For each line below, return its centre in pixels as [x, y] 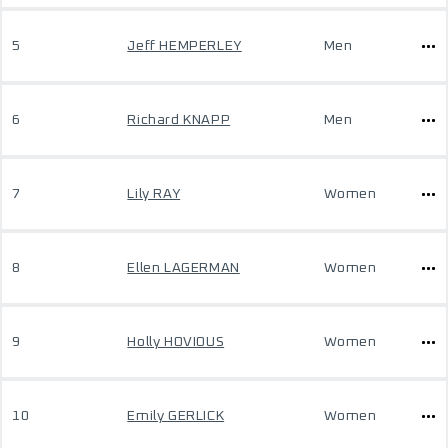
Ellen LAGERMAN [183, 268]
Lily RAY [154, 194]
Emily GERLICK [176, 416]
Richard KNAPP [179, 120]
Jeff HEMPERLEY [184, 46]
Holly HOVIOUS [176, 342]
